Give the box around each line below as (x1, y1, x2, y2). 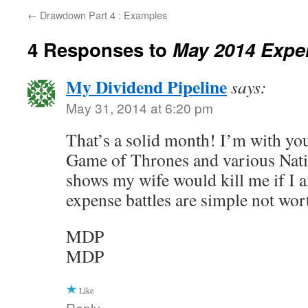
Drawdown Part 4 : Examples (37, 8, 167, 23)
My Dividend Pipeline (66, 74, 227, 100)
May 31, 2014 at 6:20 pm (66, 98, 213, 118)
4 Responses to (27, 36, 173, 63)
